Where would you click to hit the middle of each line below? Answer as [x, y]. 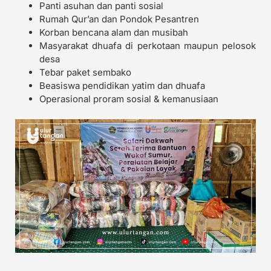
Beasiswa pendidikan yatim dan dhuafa [122, 86]
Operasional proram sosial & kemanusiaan [129, 99]
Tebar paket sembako [85, 73]
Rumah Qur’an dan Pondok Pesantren [119, 19]
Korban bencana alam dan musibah [114, 33]
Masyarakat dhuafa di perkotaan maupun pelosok [148, 46]
